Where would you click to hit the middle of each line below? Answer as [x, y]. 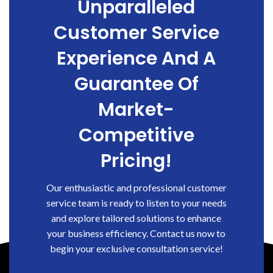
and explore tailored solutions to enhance [136, 218]
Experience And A [136, 58]
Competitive [136, 135]
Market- [136, 110]
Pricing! [136, 161]
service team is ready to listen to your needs [136, 203]
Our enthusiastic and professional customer [136, 187]
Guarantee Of [136, 84]
